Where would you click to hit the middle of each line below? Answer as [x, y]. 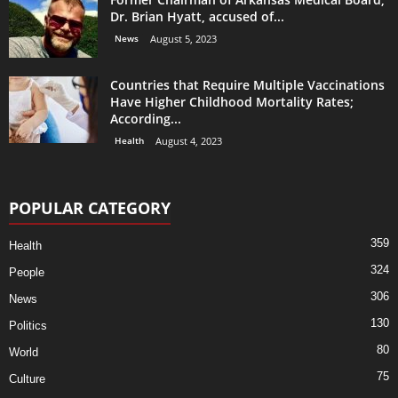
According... [146, 118]
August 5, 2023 [183, 38]
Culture [27, 378]
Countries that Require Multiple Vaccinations [247, 84]
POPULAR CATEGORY [90, 207]
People [27, 272]
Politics [28, 325]
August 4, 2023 [189, 140]
